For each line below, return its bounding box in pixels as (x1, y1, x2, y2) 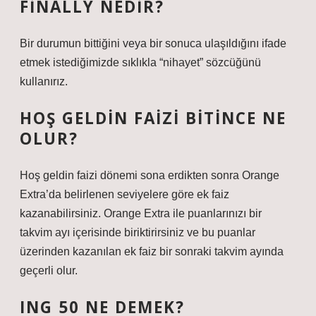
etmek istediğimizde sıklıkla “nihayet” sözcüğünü (20, 56, 261, 68)
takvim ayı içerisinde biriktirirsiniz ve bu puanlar (20, 226, 255, 238)
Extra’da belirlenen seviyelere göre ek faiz (20, 188, 229, 200)
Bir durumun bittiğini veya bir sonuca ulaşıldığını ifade (20, 37, 286, 49)
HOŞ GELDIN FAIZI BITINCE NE (20, 107, 286, 129)
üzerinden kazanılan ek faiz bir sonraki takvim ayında (20, 245, 284, 257)
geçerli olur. (20, 265, 78, 276)
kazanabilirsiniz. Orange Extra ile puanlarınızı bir (20, 207, 262, 219)
